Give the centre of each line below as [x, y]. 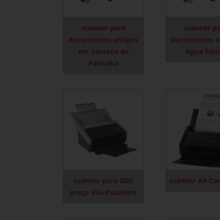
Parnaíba [103, 63]
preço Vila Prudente [103, 192]
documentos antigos [103, 40]
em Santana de [103, 52]
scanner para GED [103, 181]
